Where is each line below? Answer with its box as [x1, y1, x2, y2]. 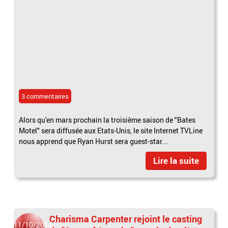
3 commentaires [21, 92, 69, 101]
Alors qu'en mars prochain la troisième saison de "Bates [19, 115, 196, 125]
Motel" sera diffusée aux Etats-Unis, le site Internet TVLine [19, 126, 203, 136]
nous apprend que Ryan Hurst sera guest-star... [19, 136, 168, 147]
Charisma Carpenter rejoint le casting [49, 213, 203, 225]
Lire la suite [153, 155, 199, 167]
